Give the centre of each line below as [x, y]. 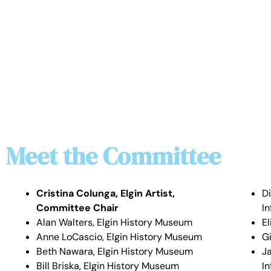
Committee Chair [77, 208]
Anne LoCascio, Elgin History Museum [119, 237]
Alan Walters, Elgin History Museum [114, 223]
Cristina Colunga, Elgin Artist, [106, 194]
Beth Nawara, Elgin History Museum [115, 252]
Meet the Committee [113, 156]
